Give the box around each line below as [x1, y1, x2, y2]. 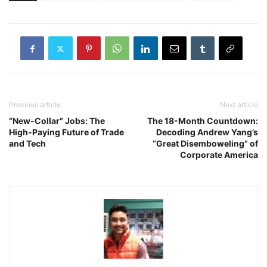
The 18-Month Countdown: [147, 116, 258, 126]
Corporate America [180, 150, 258, 160]
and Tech [9, 138, 46, 149]
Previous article [9, 100, 61, 110]
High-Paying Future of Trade [9, 127, 124, 138]
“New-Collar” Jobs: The [9, 116, 105, 126]
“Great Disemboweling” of [153, 138, 258, 149]
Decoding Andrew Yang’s [156, 127, 258, 138]
